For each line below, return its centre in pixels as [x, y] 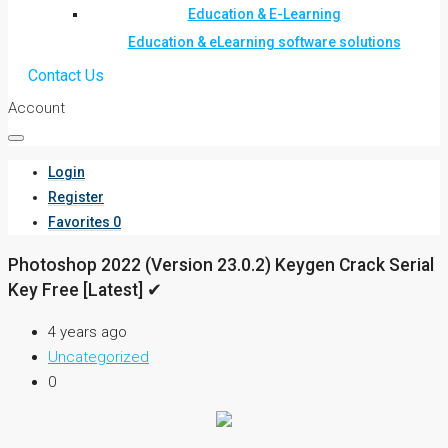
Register [76, 197]
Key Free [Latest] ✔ [85, 289]
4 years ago [87, 332]
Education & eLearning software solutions [264, 42]
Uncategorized [98, 357]
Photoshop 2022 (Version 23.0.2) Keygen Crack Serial [221, 264]
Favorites [79, 222]
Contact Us [66, 75]
